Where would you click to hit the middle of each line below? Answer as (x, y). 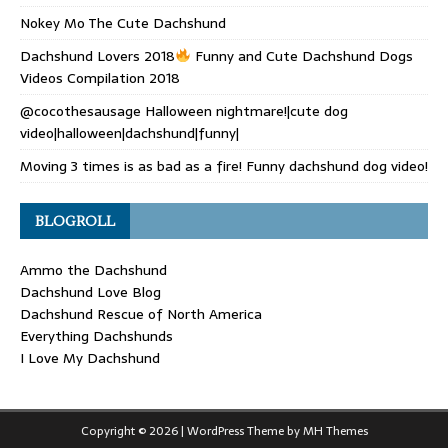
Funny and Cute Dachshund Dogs (301, 56)
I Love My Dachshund (90, 358)
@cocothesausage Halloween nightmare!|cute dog (184, 111)
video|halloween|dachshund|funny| (129, 133)
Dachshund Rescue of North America (141, 314)
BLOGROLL (75, 221)
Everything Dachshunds (96, 336)
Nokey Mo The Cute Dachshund (123, 23)
